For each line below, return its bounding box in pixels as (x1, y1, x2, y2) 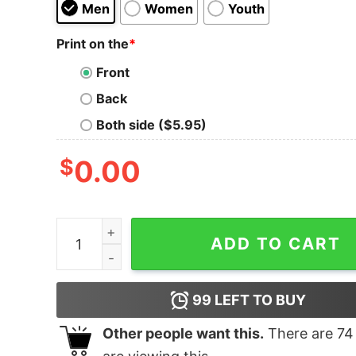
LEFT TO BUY (211, 292, 307, 309)
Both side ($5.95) (95, 117, 207, 133)
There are (263, 325, 337, 342)
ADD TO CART (210, 234, 341, 254)
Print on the (56, 35, 129, 52)
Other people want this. (102, 325, 264, 342)
